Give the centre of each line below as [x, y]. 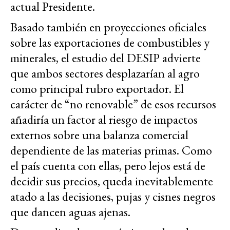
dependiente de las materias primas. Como [111, 150]
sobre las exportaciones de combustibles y [110, 43]
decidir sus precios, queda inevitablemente [112, 181]
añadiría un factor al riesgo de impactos [104, 120]
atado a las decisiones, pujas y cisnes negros [113, 197]
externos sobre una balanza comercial [99, 135]
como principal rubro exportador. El [97, 89]
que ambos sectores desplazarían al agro [105, 73]
